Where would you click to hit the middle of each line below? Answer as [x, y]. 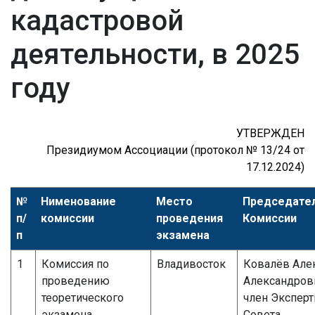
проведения [189, 218]
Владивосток [191, 264]
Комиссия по [75, 264]
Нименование [78, 201]
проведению [76, 281]
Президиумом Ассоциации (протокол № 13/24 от [175, 150]
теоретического [83, 297]
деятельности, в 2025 [155, 54]
